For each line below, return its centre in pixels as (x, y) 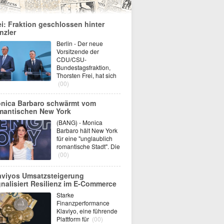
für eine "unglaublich (84, 138)
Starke (65, 195)
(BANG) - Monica (79, 122)
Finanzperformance (83, 203)
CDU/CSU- (71, 59)
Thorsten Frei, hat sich (86, 75)
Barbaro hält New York (87, 130)
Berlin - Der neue (80, 43)
